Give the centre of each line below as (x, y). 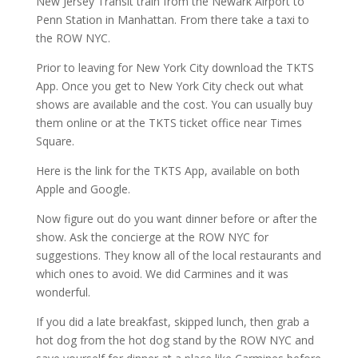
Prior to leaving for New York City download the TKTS (175, 67)
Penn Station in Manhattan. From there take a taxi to (172, 19)
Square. (55, 141)
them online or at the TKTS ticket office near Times (169, 122)
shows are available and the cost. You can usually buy (174, 104)
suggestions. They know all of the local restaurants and (178, 255)
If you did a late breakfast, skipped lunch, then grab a (172, 321)
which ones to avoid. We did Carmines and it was (162, 273)
